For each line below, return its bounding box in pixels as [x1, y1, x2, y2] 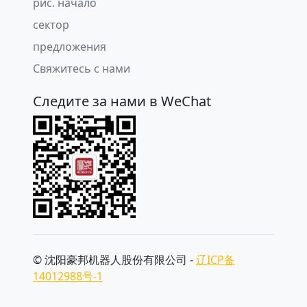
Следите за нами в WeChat [33, 92, 211, 110]
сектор [33, 17, 69, 32]
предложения [33, 39, 106, 54]
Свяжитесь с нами [33, 61, 130, 76]
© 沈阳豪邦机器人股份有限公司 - [33, 252, 196, 267]
